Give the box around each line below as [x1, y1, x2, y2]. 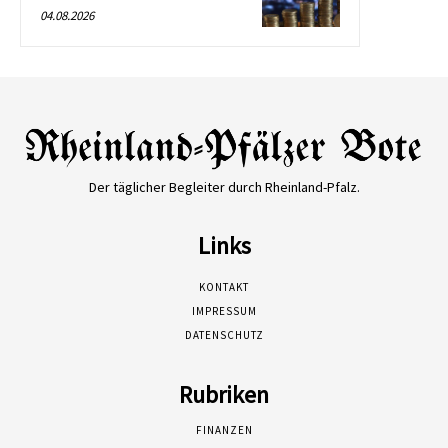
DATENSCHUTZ [184, 328, 264, 343]
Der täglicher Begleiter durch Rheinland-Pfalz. [88, 178, 360, 197]
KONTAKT [199, 280, 249, 295]
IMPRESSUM [191, 304, 257, 319]
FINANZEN [195, 423, 253, 438]
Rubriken [179, 379, 269, 411]
